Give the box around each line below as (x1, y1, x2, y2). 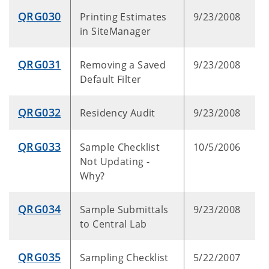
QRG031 (18, 57, 61, 71)
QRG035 (18, 250, 61, 264)
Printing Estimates (80, 10, 167, 23)
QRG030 (18, 9, 61, 23)
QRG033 (18, 139, 61, 154)
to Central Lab (80, 217, 147, 231)
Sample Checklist (80, 141, 160, 154)
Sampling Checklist (80, 251, 169, 264)
